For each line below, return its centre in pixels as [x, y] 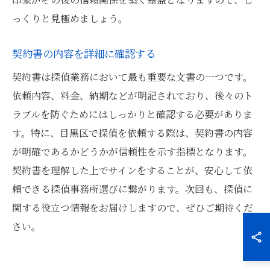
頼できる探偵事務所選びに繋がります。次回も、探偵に [132, 189]
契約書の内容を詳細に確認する [84, 53]
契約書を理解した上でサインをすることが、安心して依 [132, 170]
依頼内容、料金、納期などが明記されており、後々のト [133, 96]
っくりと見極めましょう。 [70, 18]
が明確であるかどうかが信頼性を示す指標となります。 [132, 152]
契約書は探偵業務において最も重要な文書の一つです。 [132, 77]
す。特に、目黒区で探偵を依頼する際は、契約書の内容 [132, 133]
